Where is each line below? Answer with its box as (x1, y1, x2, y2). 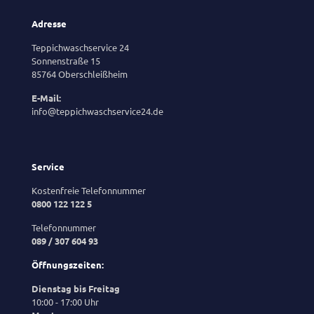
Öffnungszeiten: (32, 259, 104, 271)
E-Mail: (32, 92, 61, 104)
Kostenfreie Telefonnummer (32, 184, 146, 197)
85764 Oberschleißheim (32, 68, 128, 81)
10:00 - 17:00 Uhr (32, 296, 99, 308)
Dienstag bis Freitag (32, 282, 120, 295)
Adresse (32, 18, 67, 30)
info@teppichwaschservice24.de (32, 105, 163, 118)
